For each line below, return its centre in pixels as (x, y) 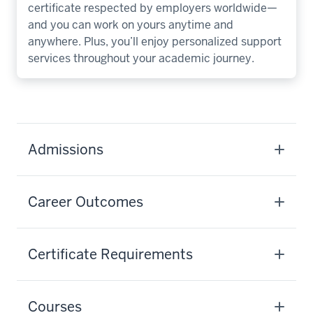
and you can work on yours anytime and (131, 24)
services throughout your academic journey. (141, 58)
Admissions (66, 149)
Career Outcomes (86, 202)
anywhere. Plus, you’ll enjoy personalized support (155, 41)
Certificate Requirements (110, 254)
